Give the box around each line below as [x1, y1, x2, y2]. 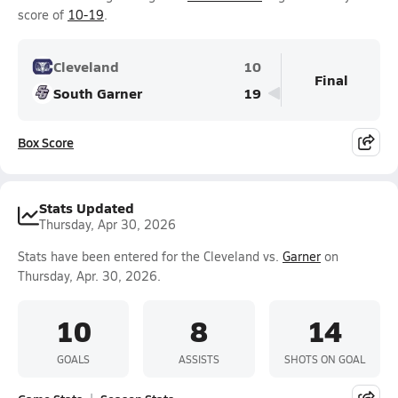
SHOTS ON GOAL [283, 351, 365, 366]
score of [18, 6, 68, 23]
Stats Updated [39, 197, 134, 218]
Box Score [18, 133, 74, 151]
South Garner [53, 83, 142, 103]
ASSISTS [178, 351, 219, 366]
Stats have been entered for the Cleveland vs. [18, 248, 283, 265]
